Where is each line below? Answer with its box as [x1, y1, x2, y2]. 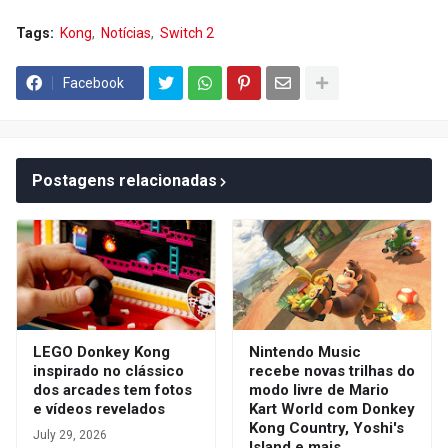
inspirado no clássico [33, 362, 184, 380]
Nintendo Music [249, 343, 361, 361]
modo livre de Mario [249, 381, 389, 399]
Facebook [63, 75, 124, 91]
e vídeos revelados [33, 400, 165, 418]
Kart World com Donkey [249, 400, 415, 418]
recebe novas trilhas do [249, 362, 415, 380]
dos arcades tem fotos [33, 381, 192, 399]
